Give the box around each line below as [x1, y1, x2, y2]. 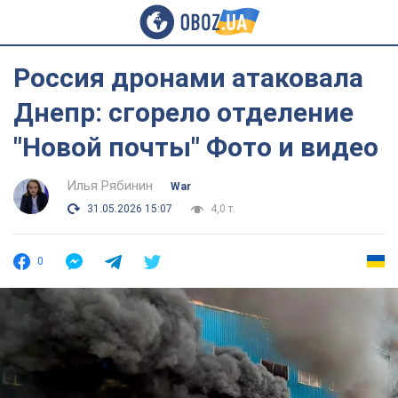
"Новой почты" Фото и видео [13, 131, 378, 163]
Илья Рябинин [67, 178, 153, 194]
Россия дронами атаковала [13, 62, 363, 93]
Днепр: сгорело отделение [13, 97, 354, 128]
